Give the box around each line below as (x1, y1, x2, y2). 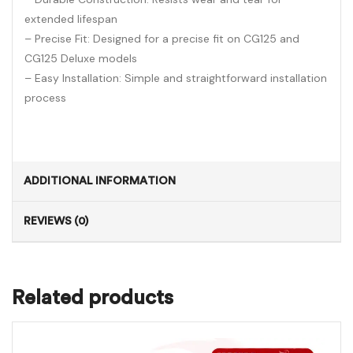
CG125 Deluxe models (24, 51, 137, 66)
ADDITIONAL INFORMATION (24, 175, 176, 188)
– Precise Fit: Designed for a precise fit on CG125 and (24, 32, 299, 46)
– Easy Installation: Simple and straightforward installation (24, 71, 327, 86)
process (24, 91, 66, 106)
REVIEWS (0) (24, 215, 88, 228)
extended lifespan (24, 12, 117, 27)
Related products (12, 286, 173, 310)
